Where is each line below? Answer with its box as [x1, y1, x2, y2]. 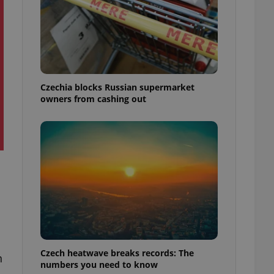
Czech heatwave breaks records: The [40, 246, 194, 259]
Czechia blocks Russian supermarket [40, 81, 194, 93]
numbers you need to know [40, 258, 158, 270]
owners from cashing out [40, 92, 146, 105]
